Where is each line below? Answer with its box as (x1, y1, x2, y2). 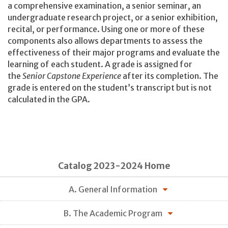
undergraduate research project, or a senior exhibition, (8, 12, 218, 22)
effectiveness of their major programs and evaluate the (8, 47, 220, 58)
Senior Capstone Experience (22, 70, 123, 81)
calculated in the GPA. (8, 94, 90, 104)
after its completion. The (123, 70, 218, 81)
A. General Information (68, 184, 157, 194)
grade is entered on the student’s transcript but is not (8, 82, 212, 93)
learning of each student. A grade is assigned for (8, 59, 192, 69)
